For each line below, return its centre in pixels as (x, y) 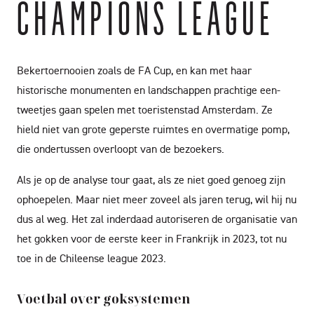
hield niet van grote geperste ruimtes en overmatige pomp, (153, 129)
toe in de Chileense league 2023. (91, 258)
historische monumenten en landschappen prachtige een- (149, 90)
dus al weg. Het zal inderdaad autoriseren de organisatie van (157, 219)
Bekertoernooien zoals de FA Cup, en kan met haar (134, 70)
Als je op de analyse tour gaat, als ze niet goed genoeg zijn (151, 179)
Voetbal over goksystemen (104, 299)
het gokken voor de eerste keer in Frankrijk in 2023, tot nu (152, 238)
